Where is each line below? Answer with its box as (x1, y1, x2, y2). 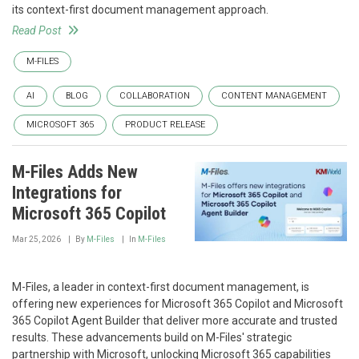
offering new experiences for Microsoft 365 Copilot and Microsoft (12, 297, 343, 310)
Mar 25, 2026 (12, 235, 61, 244)
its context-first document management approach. (12, 3, 268, 16)
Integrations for (12, 183, 122, 203)
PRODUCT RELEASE (125, 119, 205, 130)
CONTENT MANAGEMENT (221, 91, 327, 101)
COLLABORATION (119, 91, 190, 101)
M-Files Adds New (12, 162, 138, 182)
